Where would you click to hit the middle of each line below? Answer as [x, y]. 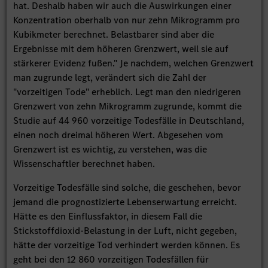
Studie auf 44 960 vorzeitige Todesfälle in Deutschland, [129, 120]
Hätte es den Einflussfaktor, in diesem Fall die [108, 216]
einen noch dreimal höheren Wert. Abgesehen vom [118, 135]
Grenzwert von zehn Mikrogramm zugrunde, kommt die [128, 106]
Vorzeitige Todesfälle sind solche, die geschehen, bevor [127, 187]
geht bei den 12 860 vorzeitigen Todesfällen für [111, 259]
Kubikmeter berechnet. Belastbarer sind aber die [114, 34]
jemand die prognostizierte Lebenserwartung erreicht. [125, 202]
